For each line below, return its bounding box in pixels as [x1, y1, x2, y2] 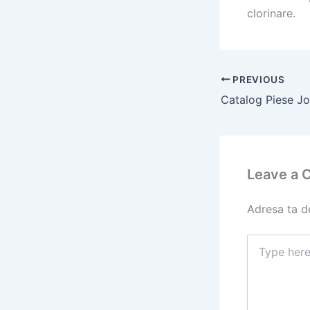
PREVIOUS [230, 73, 285, 85]
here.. [246, 248, 272, 260]
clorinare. [247, 6, 295, 20]
